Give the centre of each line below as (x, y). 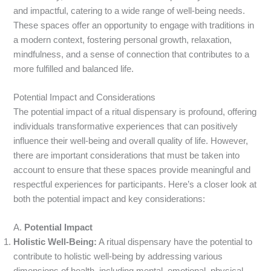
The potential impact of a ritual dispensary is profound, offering (135, 112)
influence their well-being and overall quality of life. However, (131, 141)
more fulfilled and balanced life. (74, 69)
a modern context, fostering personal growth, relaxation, (123, 40)
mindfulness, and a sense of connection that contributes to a (132, 54)
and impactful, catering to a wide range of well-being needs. (129, 11)
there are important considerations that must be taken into (127, 155)
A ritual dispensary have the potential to (175, 242)
